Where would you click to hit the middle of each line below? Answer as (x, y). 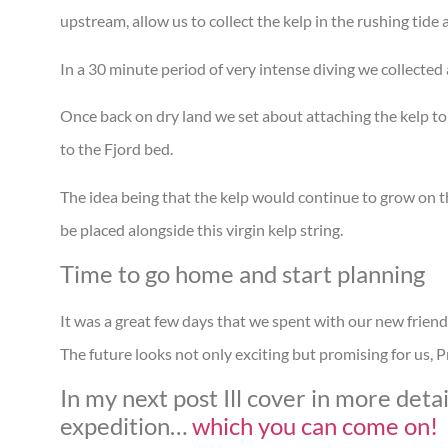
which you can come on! (315, 426)
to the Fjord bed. (116, 149)
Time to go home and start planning (242, 273)
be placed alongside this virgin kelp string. (201, 229)
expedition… (126, 426)
